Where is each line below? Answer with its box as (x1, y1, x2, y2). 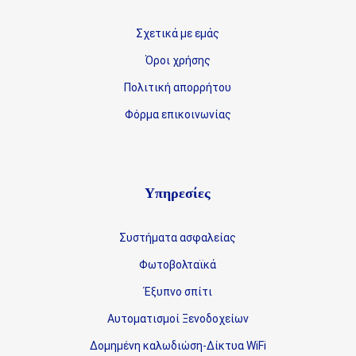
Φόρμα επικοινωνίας (124, 108, 231, 121)
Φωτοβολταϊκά (139, 258, 217, 271)
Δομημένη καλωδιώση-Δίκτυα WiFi (89, 339, 266, 352)
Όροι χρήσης (145, 54, 211, 67)
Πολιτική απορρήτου (124, 81, 232, 94)
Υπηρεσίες (145, 185, 211, 201)
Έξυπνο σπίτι (143, 285, 212, 298)
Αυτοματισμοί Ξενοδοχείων (106, 312, 249, 325)
